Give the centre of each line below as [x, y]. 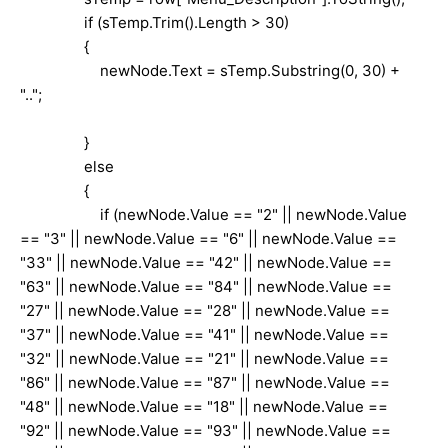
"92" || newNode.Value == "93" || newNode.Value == [205, 430]
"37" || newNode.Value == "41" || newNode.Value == [204, 334]
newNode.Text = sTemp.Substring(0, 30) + [210, 70]
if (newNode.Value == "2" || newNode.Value [213, 214]
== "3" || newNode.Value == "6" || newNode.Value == [208, 238]
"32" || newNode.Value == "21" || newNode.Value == [204, 358]
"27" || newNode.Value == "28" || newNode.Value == [205, 310]
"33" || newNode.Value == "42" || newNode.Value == [206, 262]
